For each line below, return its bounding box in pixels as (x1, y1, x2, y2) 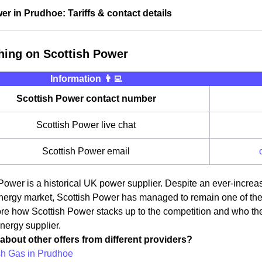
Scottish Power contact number (16, 94, 156, 104)
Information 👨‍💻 (50, 74, 122, 84)
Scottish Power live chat (36, 120, 136, 130)
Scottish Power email (42, 146, 130, 156)
